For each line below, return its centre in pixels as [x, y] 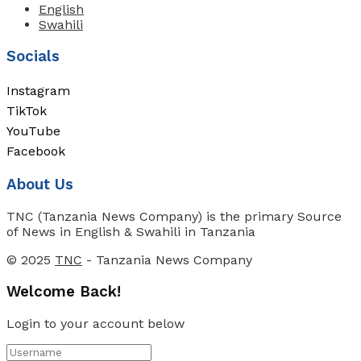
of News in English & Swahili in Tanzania [131, 232]
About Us [40, 185]
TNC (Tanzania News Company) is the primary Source [174, 217]
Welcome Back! [64, 291]
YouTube [33, 131]
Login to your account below [95, 323]
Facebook [36, 151]
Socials [33, 56]
